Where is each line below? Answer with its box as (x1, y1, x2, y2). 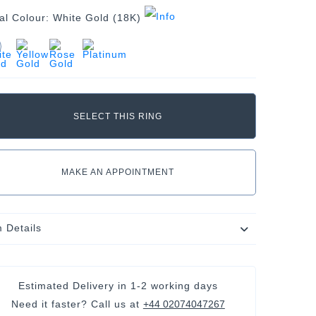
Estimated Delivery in (18, 279, 130, 291)
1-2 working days (130, 279, 218, 291)
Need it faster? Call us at (11, 298, 143, 310)
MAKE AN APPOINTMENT (61, 166, 175, 177)
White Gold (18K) (52, 11, 141, 23)
